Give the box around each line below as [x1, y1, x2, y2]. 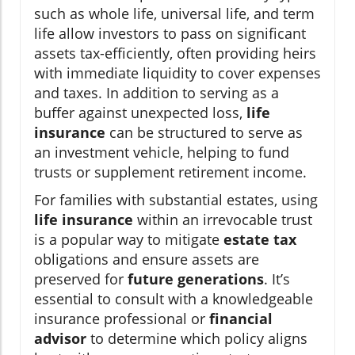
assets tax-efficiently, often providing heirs [34, 44, 316, 63]
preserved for [34, 269, 128, 289]
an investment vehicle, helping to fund [34, 143, 289, 162]
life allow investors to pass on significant [34, 24, 306, 44]
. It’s [264, 269, 290, 289]
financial [209, 309, 273, 329]
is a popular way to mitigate [34, 230, 223, 250]
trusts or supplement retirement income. [34, 162, 307, 182]
